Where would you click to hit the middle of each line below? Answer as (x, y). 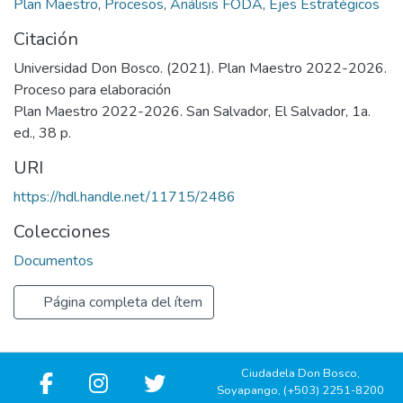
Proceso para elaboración (92, 90)
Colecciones (62, 231)
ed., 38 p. (42, 133)
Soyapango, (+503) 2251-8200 (300, 390)
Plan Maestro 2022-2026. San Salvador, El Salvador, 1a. (192, 111)
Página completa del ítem (121, 302)
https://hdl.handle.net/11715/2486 (125, 197)
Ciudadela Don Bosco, (300, 373)
